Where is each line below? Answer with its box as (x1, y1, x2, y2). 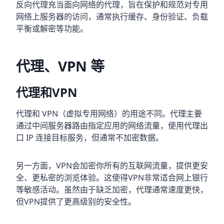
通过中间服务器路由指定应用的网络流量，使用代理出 (16, 119, 208, 131)
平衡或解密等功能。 (16, 22, 88, 34)
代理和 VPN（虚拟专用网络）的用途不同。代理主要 (16, 107, 202, 119)
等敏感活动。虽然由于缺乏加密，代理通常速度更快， (16, 183, 208, 195)
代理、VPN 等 (16, 56, 104, 75)
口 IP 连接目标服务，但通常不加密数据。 (16, 131, 163, 143)
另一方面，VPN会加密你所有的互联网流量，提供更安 (16, 159, 208, 171)
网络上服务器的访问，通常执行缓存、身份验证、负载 (16, 10, 208, 22)
